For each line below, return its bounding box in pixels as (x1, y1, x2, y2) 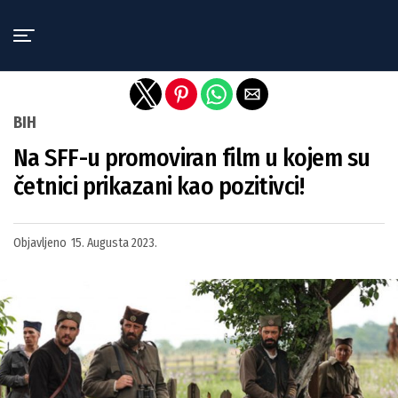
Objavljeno (13, 235, 67, 251)
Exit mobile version (134, 12, 264, 29)
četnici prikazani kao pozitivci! (13, 171, 305, 201)
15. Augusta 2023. (71, 235, 157, 251)
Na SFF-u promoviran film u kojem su (13, 143, 370, 172)
